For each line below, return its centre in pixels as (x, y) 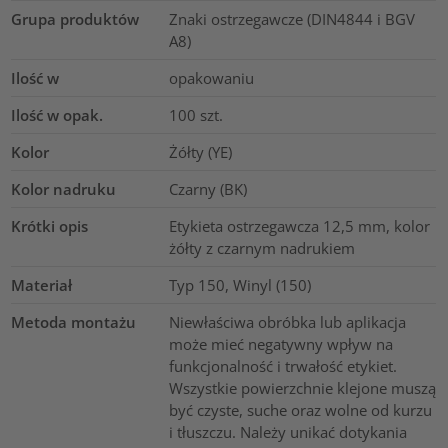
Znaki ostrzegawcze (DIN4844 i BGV (291, 19)
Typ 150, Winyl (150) (239, 285)
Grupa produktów (75, 19)
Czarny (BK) (207, 189)
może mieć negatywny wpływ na (280, 344)
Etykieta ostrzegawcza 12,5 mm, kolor (299, 226)
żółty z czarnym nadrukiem (261, 248)
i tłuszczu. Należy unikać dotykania (287, 432)
